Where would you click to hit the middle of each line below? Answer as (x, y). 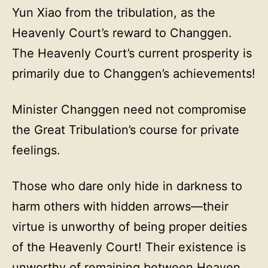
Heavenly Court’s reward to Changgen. (122, 33)
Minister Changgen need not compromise (129, 109)
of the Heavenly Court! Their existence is (129, 247)
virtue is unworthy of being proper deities (130, 227)
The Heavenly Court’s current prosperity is (132, 53)
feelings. (36, 150)
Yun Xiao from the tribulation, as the (114, 13)
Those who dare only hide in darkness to (127, 186)
